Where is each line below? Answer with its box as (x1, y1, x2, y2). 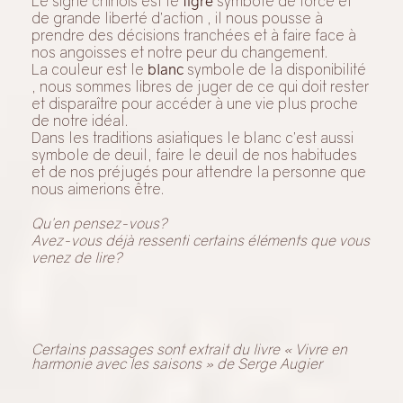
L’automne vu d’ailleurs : (31, 40, 190, 58)
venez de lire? (31, 381, 121, 400)
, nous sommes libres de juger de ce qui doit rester (31, 210, 369, 229)
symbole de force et (213, 125, 352, 144)
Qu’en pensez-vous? (31, 347, 174, 366)
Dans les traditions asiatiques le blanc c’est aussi (31, 262, 354, 281)
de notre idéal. (31, 245, 128, 264)
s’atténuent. (31, 5, 108, 24)
